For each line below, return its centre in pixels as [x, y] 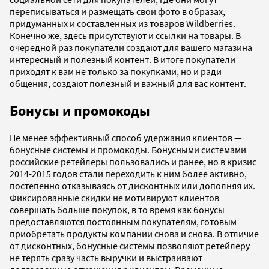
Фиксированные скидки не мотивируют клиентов [114, 198]
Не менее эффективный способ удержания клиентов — [126, 138]
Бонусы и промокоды [80, 110]
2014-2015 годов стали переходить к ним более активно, [128, 174]
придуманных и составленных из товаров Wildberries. [122, 23]
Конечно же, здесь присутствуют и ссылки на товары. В [125, 35]
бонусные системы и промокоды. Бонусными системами [128, 150]
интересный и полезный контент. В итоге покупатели [122, 59]
